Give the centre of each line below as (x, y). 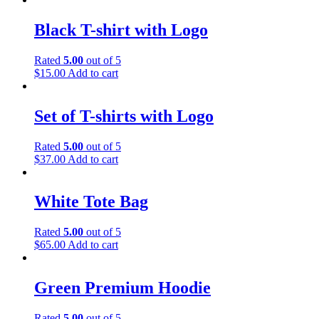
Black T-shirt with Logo (121, 30)
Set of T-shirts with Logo (124, 116)
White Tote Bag (91, 202)
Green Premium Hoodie (122, 288)
